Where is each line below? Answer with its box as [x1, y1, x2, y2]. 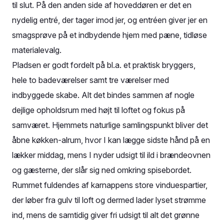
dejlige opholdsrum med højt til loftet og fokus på [12, 105, 185, 115]
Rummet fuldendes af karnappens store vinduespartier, [12, 180, 207, 190]
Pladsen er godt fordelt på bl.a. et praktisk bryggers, [12, 60, 195, 70]
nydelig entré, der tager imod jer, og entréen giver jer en [12, 15, 207, 25]
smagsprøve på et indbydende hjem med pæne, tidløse [12, 30, 207, 40]
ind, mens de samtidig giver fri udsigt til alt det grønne [12, 210, 199, 220]
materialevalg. [12, 45, 61, 55]
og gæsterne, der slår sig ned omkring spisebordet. [12, 165, 191, 175]
